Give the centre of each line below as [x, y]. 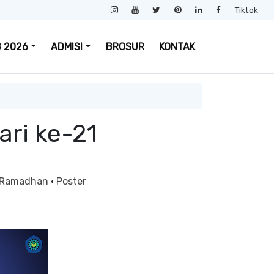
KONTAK [177, 46]
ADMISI [67, 46]
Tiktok [246, 10]
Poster [71, 181]
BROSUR [125, 46]
